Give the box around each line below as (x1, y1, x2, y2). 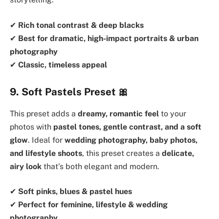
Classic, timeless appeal (18, 60, 107, 69)
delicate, (162, 148, 194, 158)
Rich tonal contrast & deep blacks (18, 20, 144, 30)
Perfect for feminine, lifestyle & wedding (18, 200, 168, 210)
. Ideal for (28, 135, 65, 145)
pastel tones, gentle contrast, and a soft (53, 122, 201, 131)
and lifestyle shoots (10, 148, 82, 158)
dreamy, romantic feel (78, 109, 159, 118)
